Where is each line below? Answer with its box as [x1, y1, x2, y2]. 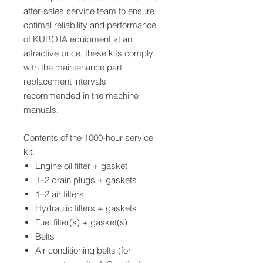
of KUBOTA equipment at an [23, 33, 132, 45]
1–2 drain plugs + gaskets [35, 174, 137, 186]
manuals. [23, 103, 59, 115]
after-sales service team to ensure [23, 5, 154, 16]
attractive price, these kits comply [23, 47, 153, 59]
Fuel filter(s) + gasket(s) [35, 216, 127, 228]
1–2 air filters [35, 188, 84, 200]
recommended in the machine [23, 89, 139, 101]
